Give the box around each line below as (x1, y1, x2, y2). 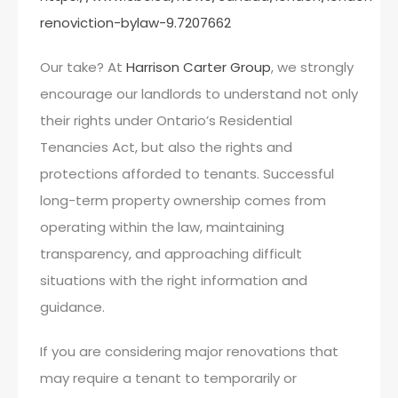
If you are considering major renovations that (40, 342, 338, 361)
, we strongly (271, 58, 354, 76)
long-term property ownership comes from (40, 191, 326, 210)
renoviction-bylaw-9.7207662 (40, 13, 231, 32)
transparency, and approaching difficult (40, 244, 302, 263)
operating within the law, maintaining (40, 218, 284, 236)
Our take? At (40, 58, 126, 76)
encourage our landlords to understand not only (40, 84, 358, 103)
